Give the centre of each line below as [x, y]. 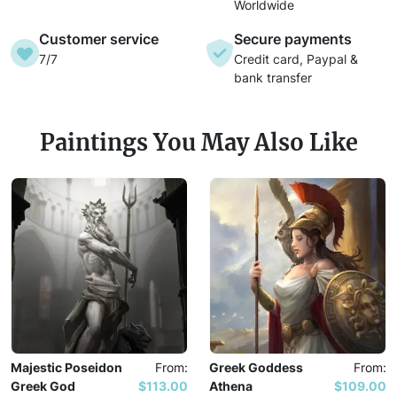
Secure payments [293, 39]
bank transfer [273, 78]
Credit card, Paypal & [296, 59]
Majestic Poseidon [66, 368]
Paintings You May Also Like [198, 143]
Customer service [99, 39]
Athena [231, 386]
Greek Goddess [256, 368]
